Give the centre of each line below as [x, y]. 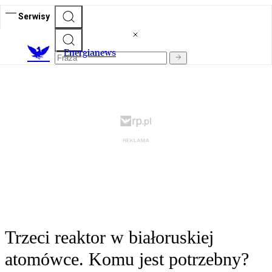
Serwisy [34, 16]
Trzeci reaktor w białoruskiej [109, 237]
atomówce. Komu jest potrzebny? [127, 259]
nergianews [93, 53]
